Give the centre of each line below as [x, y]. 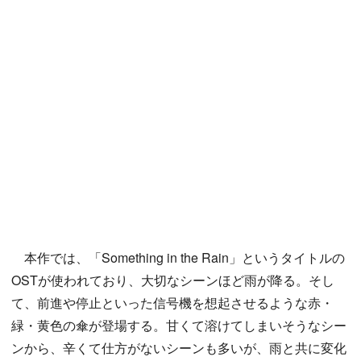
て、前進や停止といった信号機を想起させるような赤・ [172, 302]
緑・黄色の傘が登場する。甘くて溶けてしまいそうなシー [179, 325]
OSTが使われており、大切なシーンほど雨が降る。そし [173, 280]
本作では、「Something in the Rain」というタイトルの [178, 257]
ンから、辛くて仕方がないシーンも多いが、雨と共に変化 [179, 347]
